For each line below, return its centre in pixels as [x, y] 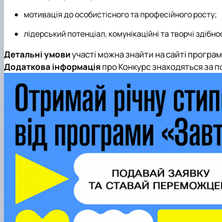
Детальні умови [38, 54]
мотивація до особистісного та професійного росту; [120, 15]
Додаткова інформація [53, 66]
